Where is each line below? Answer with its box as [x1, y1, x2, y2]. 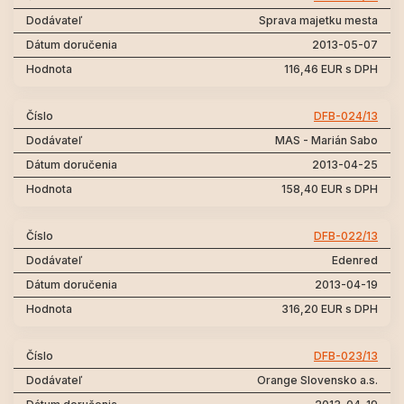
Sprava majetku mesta [259, 14, 378, 27]
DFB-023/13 [314, 349, 378, 363]
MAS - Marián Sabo [275, 133, 378, 147]
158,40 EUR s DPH [281, 182, 378, 196]
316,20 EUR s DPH [281, 302, 378, 316]
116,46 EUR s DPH [284, 62, 378, 76]
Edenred [332, 253, 378, 267]
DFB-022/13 [314, 229, 378, 243]
